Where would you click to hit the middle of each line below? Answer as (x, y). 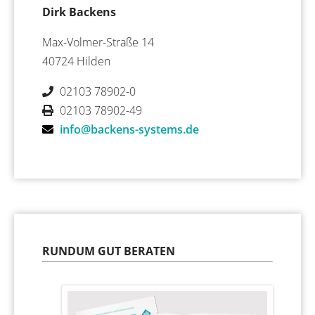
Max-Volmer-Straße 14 (98, 42)
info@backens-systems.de (129, 129)
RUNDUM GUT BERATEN (109, 251)
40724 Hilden (76, 61)
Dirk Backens (79, 12)
